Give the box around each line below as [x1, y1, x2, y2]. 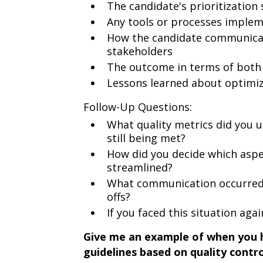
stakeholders [106, 44, 173, 58]
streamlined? [106, 160, 173, 174]
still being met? [106, 131, 186, 145]
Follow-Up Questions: [83, 100, 192, 114]
